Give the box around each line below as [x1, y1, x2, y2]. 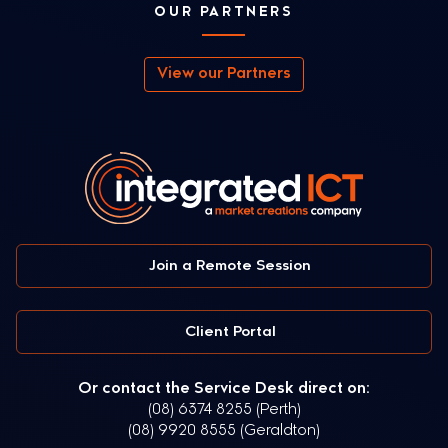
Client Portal [184, 324, 276, 340]
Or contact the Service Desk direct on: [78, 381, 370, 397]
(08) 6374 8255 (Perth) [147, 402, 301, 418]
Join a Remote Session [149, 258, 312, 274]
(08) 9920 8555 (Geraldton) [128, 423, 320, 439]
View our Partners [157, 67, 291, 82]
